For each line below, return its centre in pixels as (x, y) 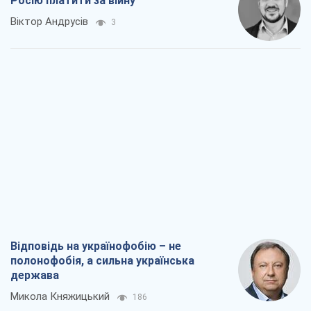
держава (35, 276)
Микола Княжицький (60, 297)
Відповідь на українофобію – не (96, 246)
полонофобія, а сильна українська (102, 261)
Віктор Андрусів (49, 22)
